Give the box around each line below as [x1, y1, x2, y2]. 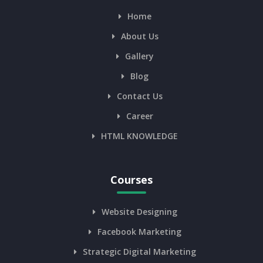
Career [126, 110, 153, 122]
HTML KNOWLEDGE [101, 130, 178, 141]
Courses [110, 172, 153, 187]
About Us [120, 30, 159, 42]
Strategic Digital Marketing [83, 245, 196, 257]
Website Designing [102, 205, 177, 217]
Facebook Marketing [97, 225, 181, 237]
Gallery [125, 50, 154, 62]
